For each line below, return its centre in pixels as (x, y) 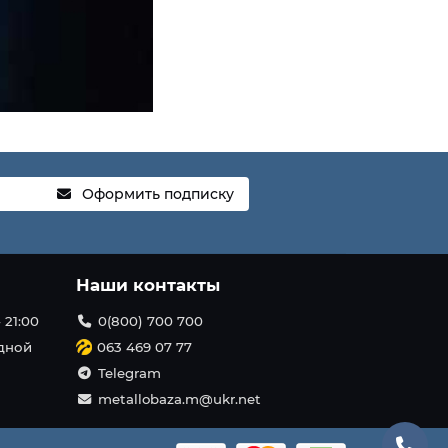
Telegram (129, 373)
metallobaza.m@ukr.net (179, 399)
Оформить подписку (158, 194)
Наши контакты (148, 285)
